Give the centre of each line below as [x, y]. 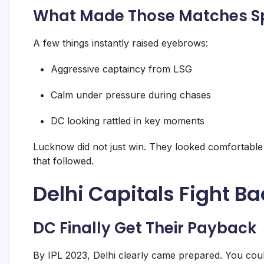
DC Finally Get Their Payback [145, 228]
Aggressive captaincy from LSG [121, 69]
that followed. [63, 161]
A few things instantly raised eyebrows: [121, 43]
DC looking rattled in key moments [128, 121]
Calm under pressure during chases [131, 95]
